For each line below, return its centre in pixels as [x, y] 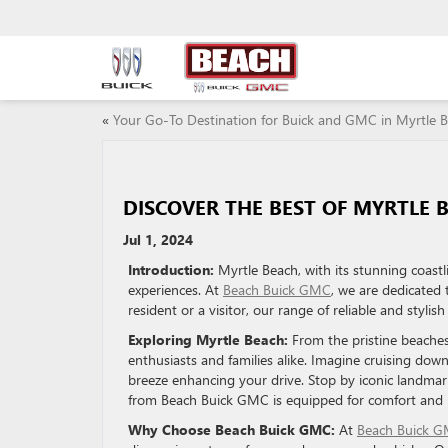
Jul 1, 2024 [158, 239]
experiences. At [175, 289]
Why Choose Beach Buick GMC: [231, 429]
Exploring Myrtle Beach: [208, 339]
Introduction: [171, 269]
